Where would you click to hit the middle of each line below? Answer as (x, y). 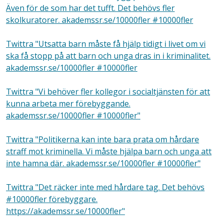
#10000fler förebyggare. (52, 199)
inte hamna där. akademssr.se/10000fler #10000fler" (103, 163)
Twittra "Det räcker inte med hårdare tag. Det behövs (105, 187)
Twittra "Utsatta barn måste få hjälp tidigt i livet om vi (106, 44)
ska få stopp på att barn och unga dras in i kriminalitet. (108, 56)
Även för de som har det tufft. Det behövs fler (90, 8)
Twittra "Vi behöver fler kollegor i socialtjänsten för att (108, 92)
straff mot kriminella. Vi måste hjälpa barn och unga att (109, 151)
